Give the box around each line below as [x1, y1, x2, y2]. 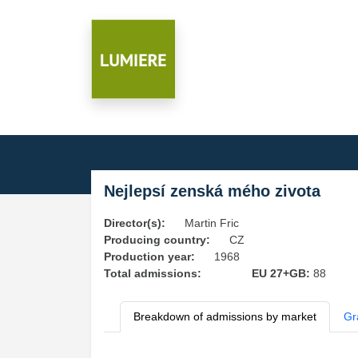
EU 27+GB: [251, 267, 313, 280]
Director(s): [104, 217, 165, 229]
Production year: [104, 250, 195, 263]
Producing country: [104, 233, 210, 246]
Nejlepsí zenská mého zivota [104, 182, 320, 200]
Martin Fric [185, 217, 239, 229]
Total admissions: [104, 267, 201, 280]
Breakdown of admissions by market [133, 310, 316, 323]
